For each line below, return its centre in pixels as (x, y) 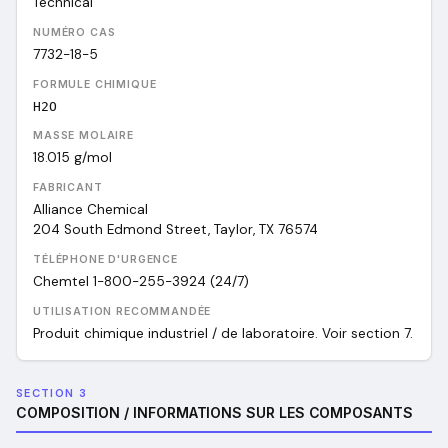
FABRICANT (68, 187)
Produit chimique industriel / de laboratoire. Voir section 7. (223, 333)
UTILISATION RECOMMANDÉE (122, 311)
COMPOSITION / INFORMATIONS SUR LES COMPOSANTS (214, 412)
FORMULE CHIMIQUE (95, 84)
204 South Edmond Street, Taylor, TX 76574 (175, 229)
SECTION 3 (51, 393)
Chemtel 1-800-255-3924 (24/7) (141, 281)
